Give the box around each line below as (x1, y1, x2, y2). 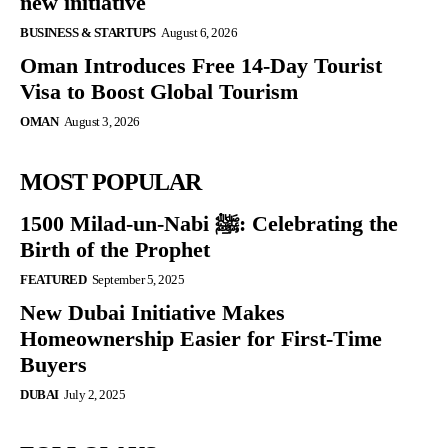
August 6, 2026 (161, 24, 237, 40)
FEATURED (20, 271, 86, 287)
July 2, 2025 (64, 386, 125, 402)
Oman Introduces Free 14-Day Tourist (20, 52, 382, 78)
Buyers (20, 351, 87, 377)
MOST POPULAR (20, 168, 201, 195)
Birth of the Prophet (20, 236, 210, 262)
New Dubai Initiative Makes (20, 299, 285, 325)
